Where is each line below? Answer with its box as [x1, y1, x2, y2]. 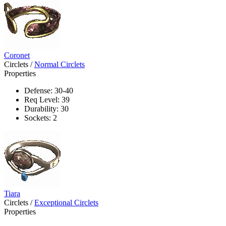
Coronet [4, 50, 30, 60]
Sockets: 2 [24, 113, 57, 122]
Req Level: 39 [24, 95, 70, 104]
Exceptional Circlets [34, 198, 98, 207]
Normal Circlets [34, 60, 85, 69]
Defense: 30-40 [24, 86, 73, 95]
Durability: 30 [24, 104, 69, 113]
